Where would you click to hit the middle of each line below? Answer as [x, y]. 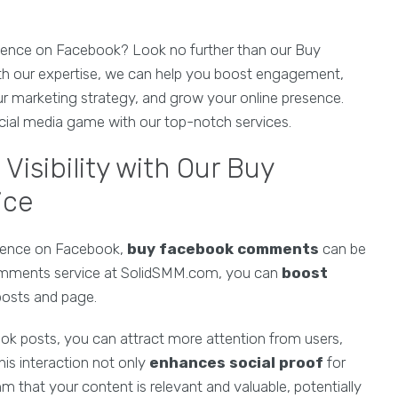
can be [342, 249]
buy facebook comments [223, 249]
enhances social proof [236, 362]
